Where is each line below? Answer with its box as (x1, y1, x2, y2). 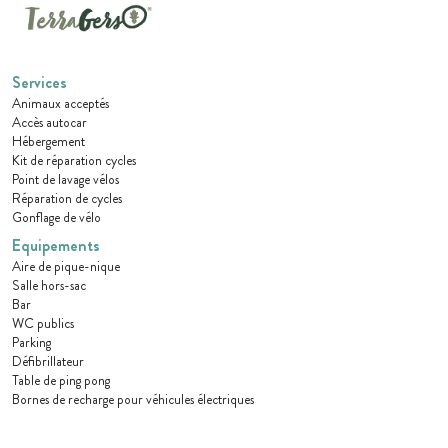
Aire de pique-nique (12, 257, 120, 277)
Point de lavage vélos (12, 170, 119, 190)
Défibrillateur (12, 352, 84, 372)
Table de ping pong (12, 371, 110, 391)
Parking (12, 333, 51, 353)
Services (12, 71, 67, 95)
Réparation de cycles (12, 189, 122, 209)
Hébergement (12, 132, 85, 152)
